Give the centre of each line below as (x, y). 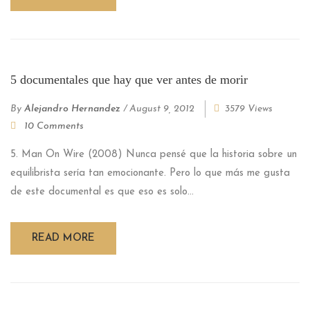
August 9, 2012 (162, 109)
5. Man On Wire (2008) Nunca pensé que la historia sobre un (154, 154)
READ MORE (63, 238)
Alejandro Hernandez (72, 109)
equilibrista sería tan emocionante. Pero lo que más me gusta (150, 173)
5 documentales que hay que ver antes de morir (129, 79)
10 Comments (54, 126)
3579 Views (249, 109)
